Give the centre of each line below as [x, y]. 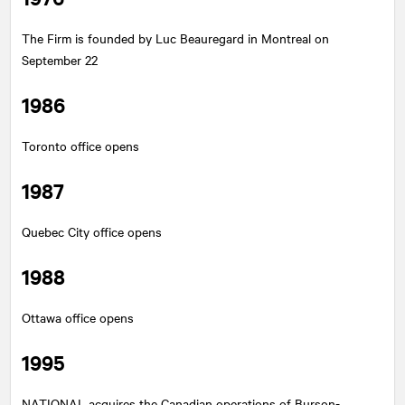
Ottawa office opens [78, 317]
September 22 [60, 60]
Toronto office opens [80, 146]
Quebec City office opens [92, 231]
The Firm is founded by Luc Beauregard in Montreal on [175, 38]
